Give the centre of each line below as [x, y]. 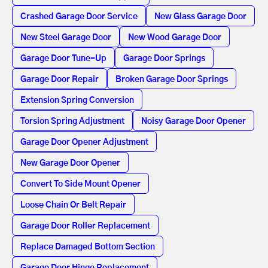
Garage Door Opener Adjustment [84, 142]
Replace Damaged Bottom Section [88, 247]
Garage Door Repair [60, 80]
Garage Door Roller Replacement [85, 226]
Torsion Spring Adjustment [72, 121]
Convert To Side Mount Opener [80, 184]
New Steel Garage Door [66, 38]
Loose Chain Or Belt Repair [73, 205]
